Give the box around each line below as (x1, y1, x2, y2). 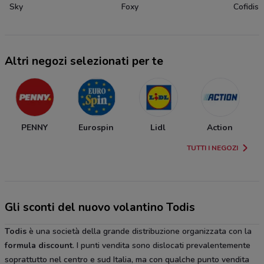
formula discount (5, 240, 72, 252)
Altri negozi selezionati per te (5, 54, 163, 70)
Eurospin (78, 122, 114, 134)
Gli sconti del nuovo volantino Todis (5, 200, 195, 216)
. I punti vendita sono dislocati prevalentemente (72, 240, 250, 252)
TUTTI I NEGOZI (187, 143, 238, 153)
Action (207, 122, 233, 134)
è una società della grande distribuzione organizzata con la (27, 226, 252, 237)
